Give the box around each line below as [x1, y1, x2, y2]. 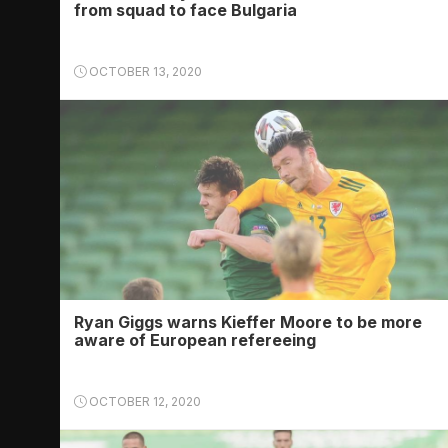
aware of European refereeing [74, 330, 316, 350]
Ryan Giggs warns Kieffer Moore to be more [74, 312, 422, 332]
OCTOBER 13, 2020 [86, 64, 202, 79]
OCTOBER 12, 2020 [86, 394, 201, 409]
